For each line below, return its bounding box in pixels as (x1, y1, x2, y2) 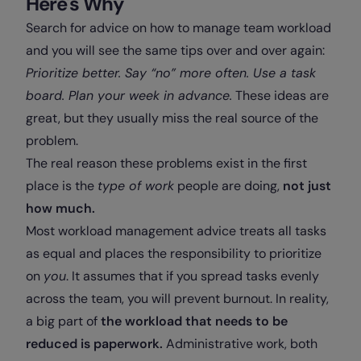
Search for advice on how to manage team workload (26, 19, 331, 36)
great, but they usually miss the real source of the (26, 110, 318, 127)
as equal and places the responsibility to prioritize (26, 245, 322, 262)
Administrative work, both (163, 335, 317, 352)
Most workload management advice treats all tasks (26, 222, 326, 239)
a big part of (26, 313, 101, 330)
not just (283, 177, 331, 194)
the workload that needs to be (101, 313, 288, 330)
